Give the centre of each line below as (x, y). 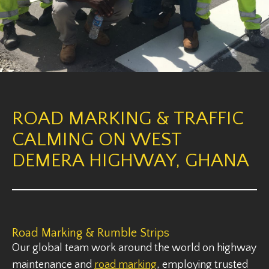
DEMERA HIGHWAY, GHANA (131, 161)
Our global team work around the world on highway (134, 248)
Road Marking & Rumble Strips (91, 233)
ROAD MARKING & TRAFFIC (128, 119)
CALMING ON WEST (97, 140)
